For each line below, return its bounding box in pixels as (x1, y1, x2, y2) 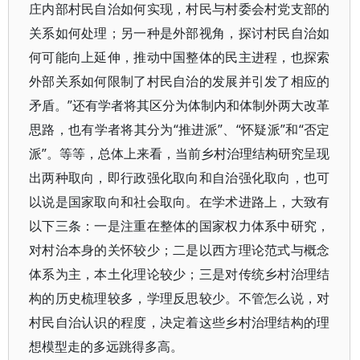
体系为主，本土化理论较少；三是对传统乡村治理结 (29, 265, 330, 283)
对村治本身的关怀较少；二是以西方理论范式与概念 (29, 241, 330, 259)
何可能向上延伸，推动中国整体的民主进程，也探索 (29, 48, 330, 66)
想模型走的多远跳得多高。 (29, 337, 183, 355)
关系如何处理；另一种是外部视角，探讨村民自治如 (29, 24, 330, 42)
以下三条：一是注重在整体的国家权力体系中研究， (29, 217, 330, 235)
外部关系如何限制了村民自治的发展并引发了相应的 (29, 72, 330, 90)
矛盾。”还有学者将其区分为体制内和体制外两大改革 (29, 96, 330, 114)
